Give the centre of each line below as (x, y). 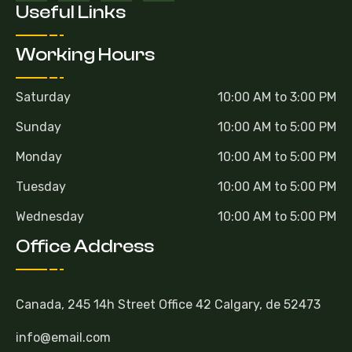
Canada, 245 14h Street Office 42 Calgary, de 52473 (168, 304)
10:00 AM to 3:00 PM (277, 97)
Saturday (43, 97)
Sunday (38, 126)
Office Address (85, 246)
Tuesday (41, 186)
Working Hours (85, 54)
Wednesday (50, 216)
